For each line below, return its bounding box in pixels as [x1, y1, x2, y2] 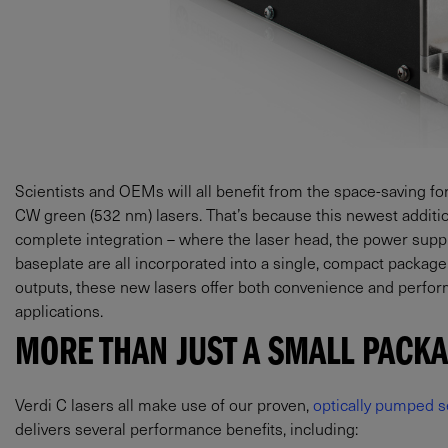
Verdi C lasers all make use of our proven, [15, 391, 313, 416]
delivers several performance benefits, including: [15, 415, 358, 440]
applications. [15, 297, 103, 322]
